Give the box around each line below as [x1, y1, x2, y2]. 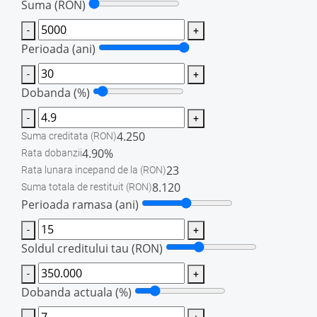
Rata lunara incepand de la [21, 164, 140, 177]
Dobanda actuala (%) [21, 284, 132, 300]
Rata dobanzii [21, 147, 82, 160]
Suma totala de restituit [21, 181, 126, 194]
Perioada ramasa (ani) [21, 196, 139, 212]
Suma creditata [21, 130, 91, 143]
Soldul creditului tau [21, 240, 132, 256]
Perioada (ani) [21, 40, 96, 57]
